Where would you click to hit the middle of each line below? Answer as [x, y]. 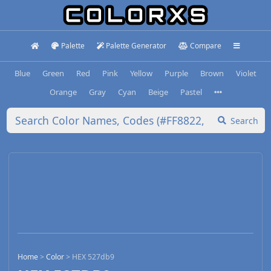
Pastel [191, 92]
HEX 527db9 [93, 257]
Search [244, 120]
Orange [63, 92]
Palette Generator [136, 46]
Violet [246, 73]
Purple [176, 73]
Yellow [141, 73]
